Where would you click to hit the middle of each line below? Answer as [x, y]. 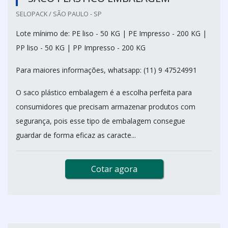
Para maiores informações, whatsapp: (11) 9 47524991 [106, 70]
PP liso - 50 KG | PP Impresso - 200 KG [81, 47]
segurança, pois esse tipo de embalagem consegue [101, 121]
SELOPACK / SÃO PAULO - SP [59, 13]
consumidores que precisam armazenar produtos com [106, 106]
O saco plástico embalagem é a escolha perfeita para [104, 92]
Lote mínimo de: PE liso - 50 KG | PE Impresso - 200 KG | [111, 33]
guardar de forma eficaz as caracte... [76, 135]
